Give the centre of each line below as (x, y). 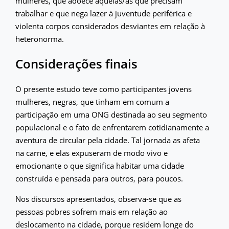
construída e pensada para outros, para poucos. (99, 178)
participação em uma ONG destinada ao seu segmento (111, 114)
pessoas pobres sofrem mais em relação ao (91, 211)
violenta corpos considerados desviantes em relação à (110, 26)
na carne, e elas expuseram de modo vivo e (91, 153)
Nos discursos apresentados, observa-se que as (98, 199)
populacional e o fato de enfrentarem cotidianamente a (112, 127)
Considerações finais (76, 64)
